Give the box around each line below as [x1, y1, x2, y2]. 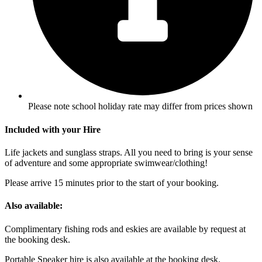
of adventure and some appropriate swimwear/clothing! [5, 158, 208, 168]
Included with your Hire [5, 124, 101, 135]
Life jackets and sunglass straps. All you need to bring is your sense [5, 147, 253, 157]
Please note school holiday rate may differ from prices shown [28, 101, 253, 112]
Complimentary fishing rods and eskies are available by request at [5, 223, 246, 234]
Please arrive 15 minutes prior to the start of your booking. [5, 178, 219, 188]
